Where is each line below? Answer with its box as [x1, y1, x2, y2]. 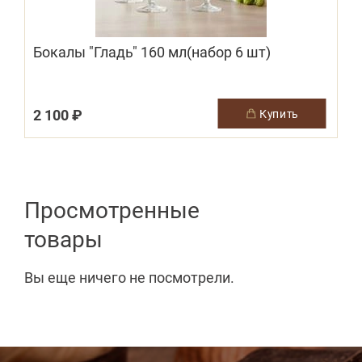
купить [267, 105, 298, 121]
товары [24, 223, 103, 255]
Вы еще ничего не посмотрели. [24, 267, 234, 288]
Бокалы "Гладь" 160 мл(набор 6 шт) [33, 42, 271, 62]
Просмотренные [24, 194, 200, 225]
